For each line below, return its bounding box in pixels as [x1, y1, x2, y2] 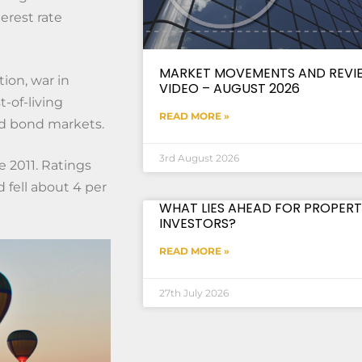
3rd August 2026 [158, 151, 239, 164]
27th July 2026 [158, 286, 229, 299]
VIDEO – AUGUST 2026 [158, 78, 300, 98]
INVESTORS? [158, 213, 236, 233]
